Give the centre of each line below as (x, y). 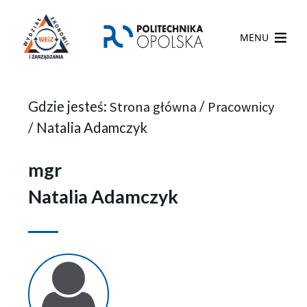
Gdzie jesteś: (69, 106)
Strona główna (153, 107)
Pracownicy (241, 107)
